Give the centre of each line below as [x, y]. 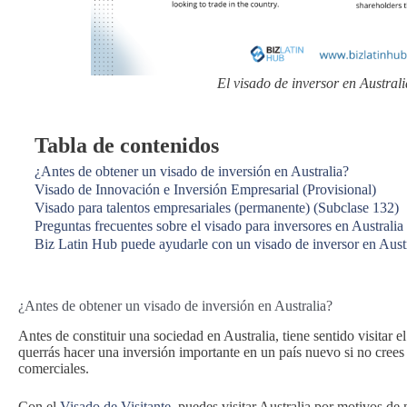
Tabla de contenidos [127, 145]
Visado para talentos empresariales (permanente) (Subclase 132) [217, 208]
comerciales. [54, 368]
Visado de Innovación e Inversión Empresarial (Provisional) [205, 189]
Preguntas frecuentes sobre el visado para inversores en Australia [219, 226]
